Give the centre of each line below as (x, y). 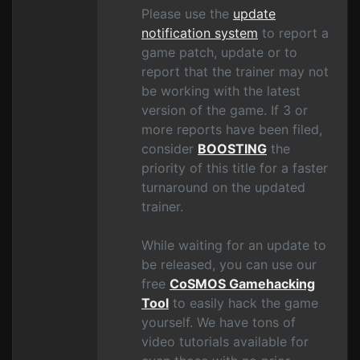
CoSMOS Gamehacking (242, 284)
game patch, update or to (219, 52)
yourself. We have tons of (219, 322)
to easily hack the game (243, 303)
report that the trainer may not (235, 72)
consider (170, 149)
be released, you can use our (229, 264)
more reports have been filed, (232, 129)
